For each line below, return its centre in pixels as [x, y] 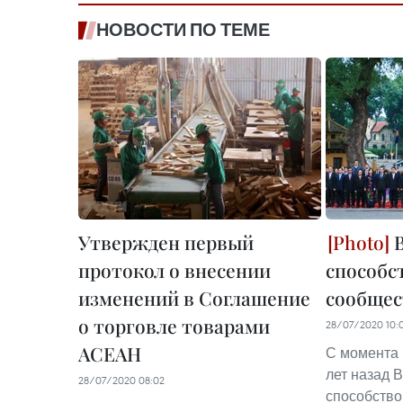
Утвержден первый [166, 242]
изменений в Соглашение [194, 298]
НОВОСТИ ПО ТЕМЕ [183, 30]
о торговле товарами [174, 326]
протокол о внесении [175, 270]
